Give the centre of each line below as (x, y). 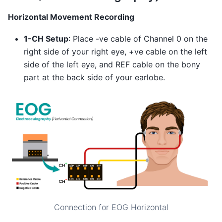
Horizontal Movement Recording (71, 17)
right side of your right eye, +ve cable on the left (115, 52)
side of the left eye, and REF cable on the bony (112, 65)
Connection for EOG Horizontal (111, 207)
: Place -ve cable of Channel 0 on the (138, 39)
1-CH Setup (46, 39)
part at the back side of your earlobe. (94, 78)
